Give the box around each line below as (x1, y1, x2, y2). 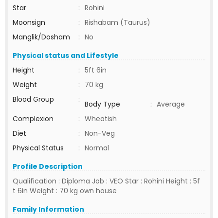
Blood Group (13, 94, 54, 104)
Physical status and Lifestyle (13, 51, 119, 60)
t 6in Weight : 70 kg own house (13, 186, 117, 196)
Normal (85, 143, 109, 153)
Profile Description (13, 162, 83, 171)
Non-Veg (85, 128, 115, 138)
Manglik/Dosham (13, 32, 70, 42)
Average (157, 99, 185, 109)
